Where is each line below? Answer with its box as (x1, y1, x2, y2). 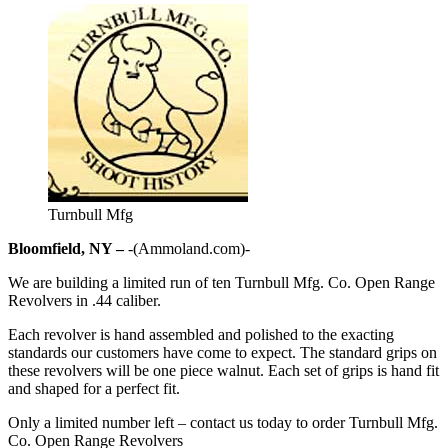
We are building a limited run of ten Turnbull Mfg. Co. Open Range (8, 273, 435, 291)
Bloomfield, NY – (8, 239, 124, 257)
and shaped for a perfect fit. (8, 379, 180, 397)
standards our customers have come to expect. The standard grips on (8, 343, 437, 361)
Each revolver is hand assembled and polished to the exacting (8, 325, 394, 343)
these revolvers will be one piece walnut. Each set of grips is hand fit (8, 361, 439, 379)
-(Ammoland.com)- (124, 239, 250, 257)
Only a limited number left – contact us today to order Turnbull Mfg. (8, 413, 438, 431)
